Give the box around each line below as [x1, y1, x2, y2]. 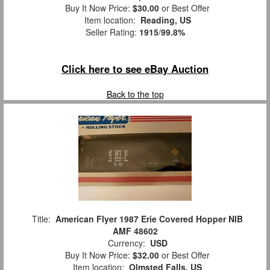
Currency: [102, 237, 150, 250]
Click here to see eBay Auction [61, 61, 209, 77]
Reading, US [140, 14, 191, 27]
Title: [27, 213, 55, 225]
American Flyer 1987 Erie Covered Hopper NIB [55, 213, 243, 225]
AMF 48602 [112, 225, 158, 237]
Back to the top [106, 88, 164, 101]
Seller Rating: [85, 26, 139, 39]
